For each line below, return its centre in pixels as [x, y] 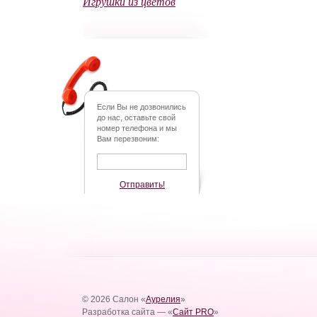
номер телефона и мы [137, 128]
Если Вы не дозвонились [142, 107]
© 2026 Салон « [114, 299]
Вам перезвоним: [128, 139]
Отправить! [142, 185]
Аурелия [163, 299]
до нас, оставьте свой [136, 117]
